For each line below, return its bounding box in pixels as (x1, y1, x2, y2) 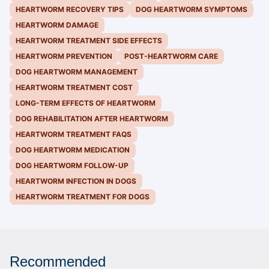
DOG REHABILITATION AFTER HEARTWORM (16, 114, 168, 124)
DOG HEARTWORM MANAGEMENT (16, 67, 138, 77)
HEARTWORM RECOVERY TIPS (16, 5, 124, 14)
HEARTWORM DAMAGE (16, 20, 98, 30)
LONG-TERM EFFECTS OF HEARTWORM (16, 98, 156, 108)
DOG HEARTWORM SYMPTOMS (136, 5, 247, 14)
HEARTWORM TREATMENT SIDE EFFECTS (16, 36, 162, 46)
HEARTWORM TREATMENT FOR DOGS (16, 192, 150, 202)
